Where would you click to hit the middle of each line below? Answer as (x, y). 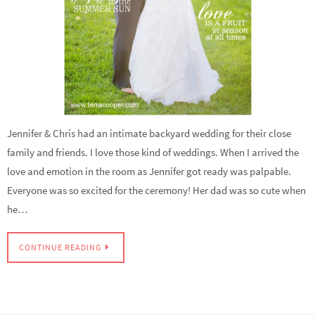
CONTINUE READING (60, 247)
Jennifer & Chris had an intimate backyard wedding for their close (149, 134)
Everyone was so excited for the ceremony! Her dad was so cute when (156, 191)
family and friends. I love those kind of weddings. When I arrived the (153, 153)
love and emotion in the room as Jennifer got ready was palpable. (149, 172)
